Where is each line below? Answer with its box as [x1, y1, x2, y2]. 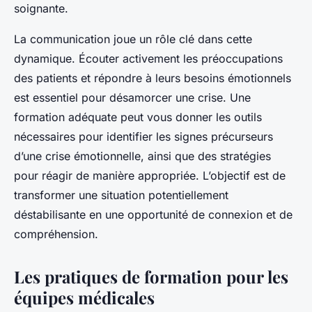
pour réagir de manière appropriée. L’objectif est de [14, 169, 286, 183]
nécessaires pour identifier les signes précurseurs [14, 130, 273, 144]
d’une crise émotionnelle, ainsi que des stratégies [14, 149, 271, 164]
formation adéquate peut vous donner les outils [14, 110, 262, 125]
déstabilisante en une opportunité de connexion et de [14, 208, 292, 222]
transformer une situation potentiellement [14, 188, 228, 203]
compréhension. [14, 227, 98, 242]
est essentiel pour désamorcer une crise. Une [14, 91, 251, 105]
